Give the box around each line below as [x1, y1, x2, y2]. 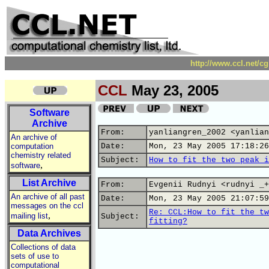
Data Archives [17, 228, 81, 238]
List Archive [22, 178, 76, 188]
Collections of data [11, 243, 76, 252]
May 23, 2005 [127, 82, 219, 98]
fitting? [149, 217, 187, 226]
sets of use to [11, 252, 59, 261]
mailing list [11, 211, 48, 220]
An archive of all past [11, 192, 85, 201]
